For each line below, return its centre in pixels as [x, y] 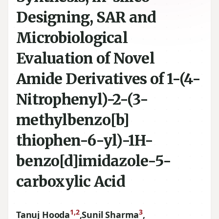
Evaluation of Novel [85, 58]
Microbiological [72, 38]
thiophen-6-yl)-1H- [85, 140]
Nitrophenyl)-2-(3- [82, 99]
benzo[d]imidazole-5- [94, 161]
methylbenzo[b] [73, 120]
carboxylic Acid [71, 181]
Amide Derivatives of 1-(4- [109, 79]
